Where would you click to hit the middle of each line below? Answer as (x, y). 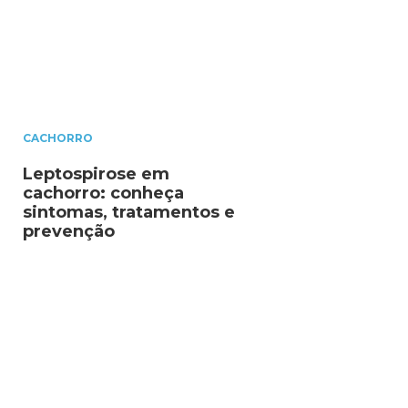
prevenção (69, 232)
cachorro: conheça (103, 194)
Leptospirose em (96, 174)
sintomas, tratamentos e (129, 213)
